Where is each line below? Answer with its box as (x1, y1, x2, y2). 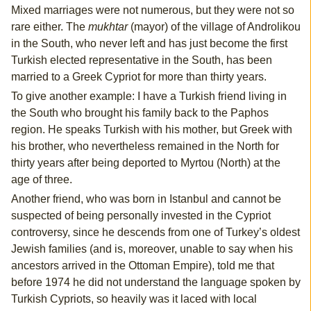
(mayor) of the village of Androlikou (127, 21, 301, 33)
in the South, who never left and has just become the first (10, 37, 287, 50)
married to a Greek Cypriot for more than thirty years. (10, 71, 267, 83)
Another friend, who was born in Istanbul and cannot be (10, 193, 281, 205)
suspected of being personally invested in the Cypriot (10, 210, 271, 222)
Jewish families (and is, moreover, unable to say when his (10, 243, 293, 255)
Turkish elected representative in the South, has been (10, 54, 272, 67)
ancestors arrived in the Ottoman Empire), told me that (10, 260, 274, 272)
